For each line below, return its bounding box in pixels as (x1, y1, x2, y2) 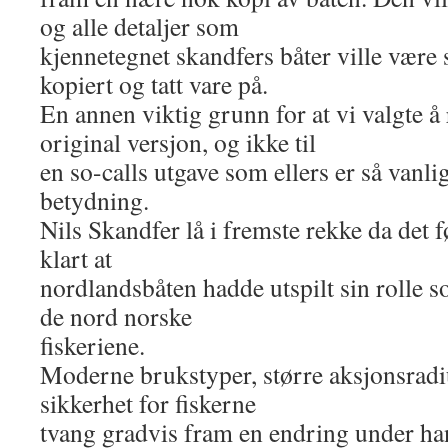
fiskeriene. (40, 328, 145, 362)
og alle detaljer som (40, 9, 239, 43)
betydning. (40, 183, 149, 217)
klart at (40, 241, 112, 275)
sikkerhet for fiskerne (40, 386, 256, 420)
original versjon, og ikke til (40, 125, 316, 159)
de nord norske (40, 299, 192, 333)
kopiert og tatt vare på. (40, 67, 268, 101)
